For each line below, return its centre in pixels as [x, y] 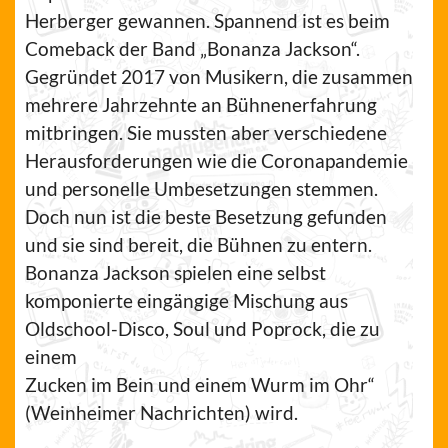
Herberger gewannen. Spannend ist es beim [207, 20]
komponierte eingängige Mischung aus [186, 300]
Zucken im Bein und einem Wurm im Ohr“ [200, 384]
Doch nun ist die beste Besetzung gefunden [206, 216]
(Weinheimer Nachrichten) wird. [161, 412]
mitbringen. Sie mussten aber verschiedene [206, 132]
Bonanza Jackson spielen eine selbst [175, 272]
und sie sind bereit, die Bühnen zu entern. [198, 244]
